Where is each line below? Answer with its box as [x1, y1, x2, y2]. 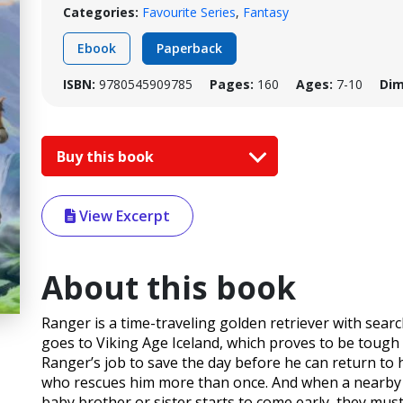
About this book [41, 266, 296, 309]
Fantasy [243, 4, 289, 21]
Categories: [63, 4, 139, 21]
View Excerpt [76, 206, 170, 227]
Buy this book [57, 146, 157, 166]
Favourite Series [142, 4, 236, 21]
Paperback [157, 40, 222, 57]
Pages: [210, 76, 254, 93]
